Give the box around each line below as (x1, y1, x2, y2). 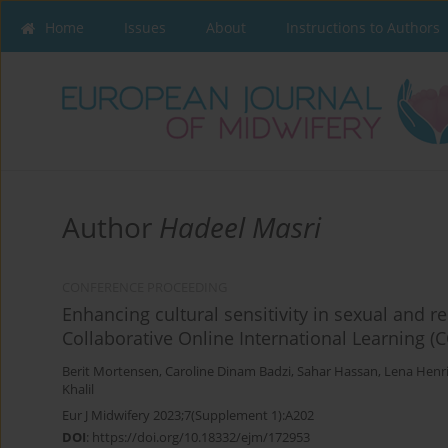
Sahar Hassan (297, 363, 378, 381)
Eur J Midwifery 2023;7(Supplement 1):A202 (62, 406, 314, 425)
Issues (124, 18, 166, 37)
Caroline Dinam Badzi (165, 363, 291, 381)
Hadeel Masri (159, 208, 321, 247)
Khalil (62, 381, 94, 399)
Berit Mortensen (62, 363, 159, 381)
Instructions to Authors (286, 18, 440, 37)
